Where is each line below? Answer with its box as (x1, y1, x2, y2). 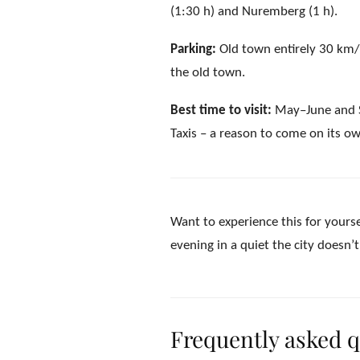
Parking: (170, 43, 216, 56)
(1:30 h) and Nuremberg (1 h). (170, 5, 337, 18)
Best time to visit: (170, 104, 272, 117)
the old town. (170, 66, 245, 80)
